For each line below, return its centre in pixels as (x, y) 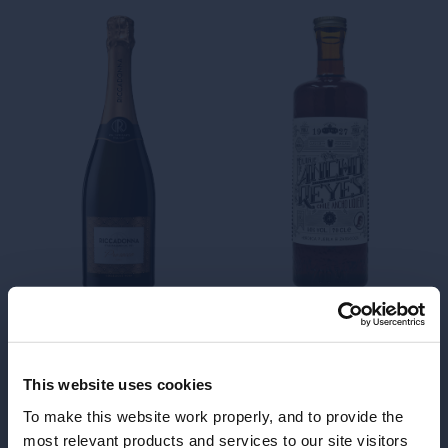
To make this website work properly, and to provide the (213, 416)
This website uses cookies (118, 384)
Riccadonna (96, 78)
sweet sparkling (138, 242)
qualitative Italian (138, 223)
